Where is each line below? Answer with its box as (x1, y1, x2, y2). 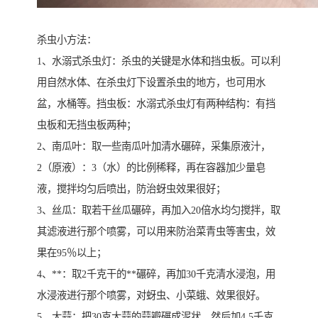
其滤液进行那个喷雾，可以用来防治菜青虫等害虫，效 (37, 226, 275, 238)
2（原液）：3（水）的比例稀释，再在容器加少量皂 (37, 162, 265, 174)
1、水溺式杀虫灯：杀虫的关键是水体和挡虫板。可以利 (37, 55, 280, 67)
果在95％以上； (37, 247, 106, 259)
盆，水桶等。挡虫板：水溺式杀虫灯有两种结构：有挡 (37, 98, 275, 110)
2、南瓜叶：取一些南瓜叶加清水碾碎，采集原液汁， (37, 141, 270, 153)
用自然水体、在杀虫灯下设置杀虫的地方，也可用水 (37, 77, 265, 89)
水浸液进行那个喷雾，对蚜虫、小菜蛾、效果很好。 (37, 290, 265, 302)
